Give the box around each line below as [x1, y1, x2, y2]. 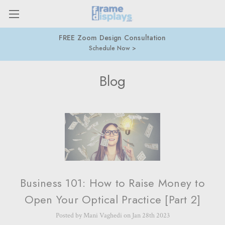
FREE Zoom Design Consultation [59, 33, 166, 43]
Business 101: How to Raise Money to [20, 174, 205, 191]
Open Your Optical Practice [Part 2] [24, 191, 201, 207]
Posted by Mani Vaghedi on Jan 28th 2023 [55, 210, 170, 220]
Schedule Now [89, 44, 130, 52]
